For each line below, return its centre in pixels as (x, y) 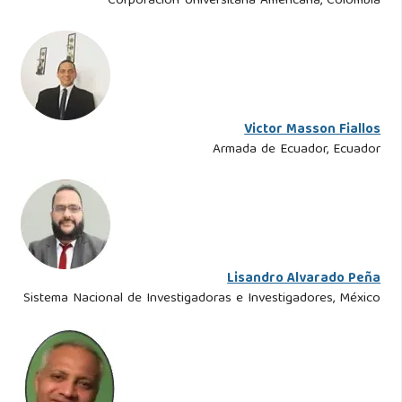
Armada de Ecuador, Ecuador (297, 150)
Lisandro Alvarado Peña (304, 280)
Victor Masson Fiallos (313, 131)
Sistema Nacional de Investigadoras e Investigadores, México (202, 299)
